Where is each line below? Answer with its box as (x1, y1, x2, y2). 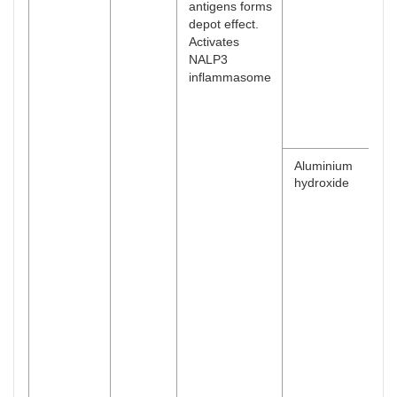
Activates (189, 35, 239, 49)
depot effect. (189, 17, 259, 31)
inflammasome (189, 70, 271, 84)
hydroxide (294, 175, 349, 190)
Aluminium (294, 159, 353, 173)
